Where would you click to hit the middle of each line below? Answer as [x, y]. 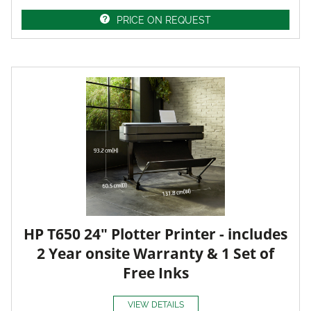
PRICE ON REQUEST [164, 20]
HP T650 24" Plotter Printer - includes [155, 234]
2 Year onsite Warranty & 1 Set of [155, 253]
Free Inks [155, 272]
